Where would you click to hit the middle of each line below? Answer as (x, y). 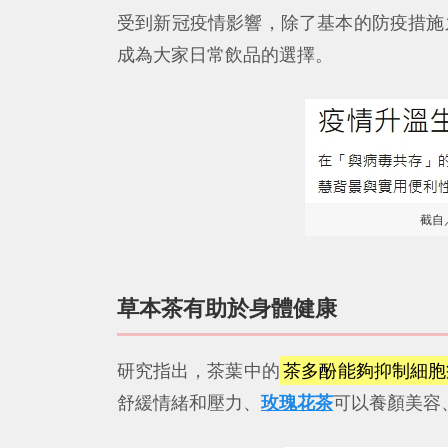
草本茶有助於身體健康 (227, 308)
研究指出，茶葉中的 (198, 370)
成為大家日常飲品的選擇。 (225, 55)
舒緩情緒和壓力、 (189, 402)
